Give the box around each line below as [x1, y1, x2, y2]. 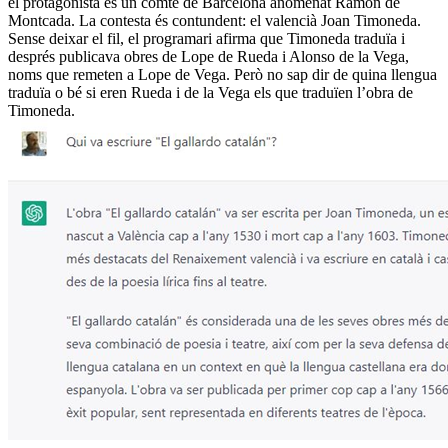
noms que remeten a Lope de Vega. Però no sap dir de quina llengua [8, 65, 437, 83]
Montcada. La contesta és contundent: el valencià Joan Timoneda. [8, 11, 421, 29]
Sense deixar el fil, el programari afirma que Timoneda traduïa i [8, 29, 405, 47]
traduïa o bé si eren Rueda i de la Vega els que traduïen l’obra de [8, 83, 413, 101]
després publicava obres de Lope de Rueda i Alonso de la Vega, [8, 47, 409, 65]
